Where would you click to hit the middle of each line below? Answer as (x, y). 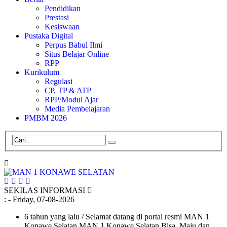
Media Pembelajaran (77, 109)
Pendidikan (63, 8)
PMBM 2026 (46, 118)
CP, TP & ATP (68, 90)
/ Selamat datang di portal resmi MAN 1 (144, 216)
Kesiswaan (62, 27)
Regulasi (59, 81)
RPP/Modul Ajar (71, 100)
